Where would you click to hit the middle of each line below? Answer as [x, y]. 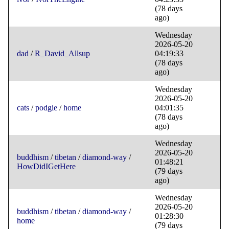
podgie [46, 108]
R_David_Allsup [62, 54]
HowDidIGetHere [46, 167]
